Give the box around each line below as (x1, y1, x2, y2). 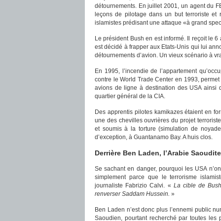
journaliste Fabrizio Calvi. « (95, 182, 174, 189)
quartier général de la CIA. (95, 93, 165, 100)
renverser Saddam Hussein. (95, 190, 171, 197)
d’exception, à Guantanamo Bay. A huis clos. (95, 134, 213, 141)
